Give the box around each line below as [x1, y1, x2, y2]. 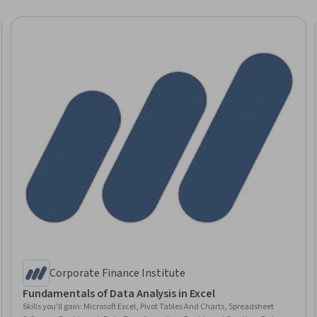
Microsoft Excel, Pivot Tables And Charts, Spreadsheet [83, 300, 274, 313]
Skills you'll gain [22, 300, 80, 313]
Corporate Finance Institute [49, 265, 185, 281]
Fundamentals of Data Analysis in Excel [22, 285, 215, 301]
